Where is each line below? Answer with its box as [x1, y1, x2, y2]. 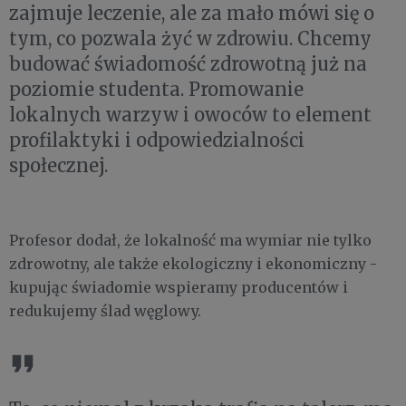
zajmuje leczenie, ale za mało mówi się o [9, 2, 374, 25]
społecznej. [9, 154, 108, 178]
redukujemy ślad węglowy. [9, 302, 201, 321]
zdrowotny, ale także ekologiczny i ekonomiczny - [9, 255, 377, 274]
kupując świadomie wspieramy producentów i [9, 278, 348, 297]
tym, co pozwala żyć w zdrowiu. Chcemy [9, 27, 372, 51]
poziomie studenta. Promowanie [9, 78, 304, 101]
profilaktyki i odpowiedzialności [9, 129, 304, 152]
